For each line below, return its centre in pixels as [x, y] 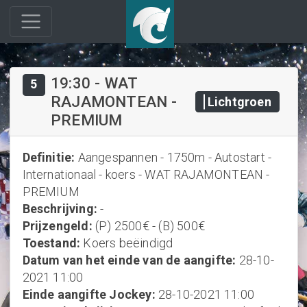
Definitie [47, 157]
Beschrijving [58, 209]
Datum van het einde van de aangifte [127, 260]
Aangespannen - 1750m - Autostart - [175, 157]
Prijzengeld [56, 226]
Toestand [50, 243]
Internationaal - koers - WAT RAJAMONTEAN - [146, 174]
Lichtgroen [239, 101]
